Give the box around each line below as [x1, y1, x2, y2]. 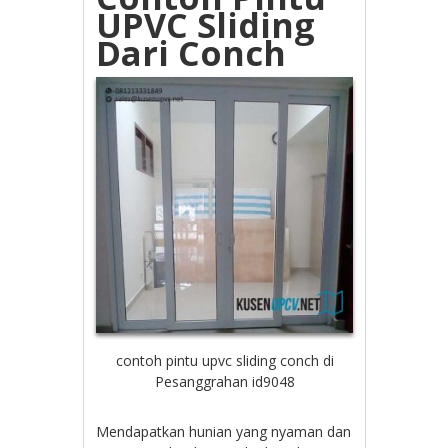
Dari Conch [96, 30, 287, 77]
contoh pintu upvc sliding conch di [115, 350, 334, 370]
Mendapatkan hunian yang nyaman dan [96, 421, 352, 441]
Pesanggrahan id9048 [154, 371, 295, 391]
